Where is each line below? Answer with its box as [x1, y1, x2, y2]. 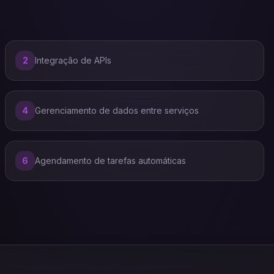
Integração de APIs [35, 55, 111, 65]
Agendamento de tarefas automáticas [35, 155, 186, 166]
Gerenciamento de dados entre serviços [35, 105, 199, 116]
